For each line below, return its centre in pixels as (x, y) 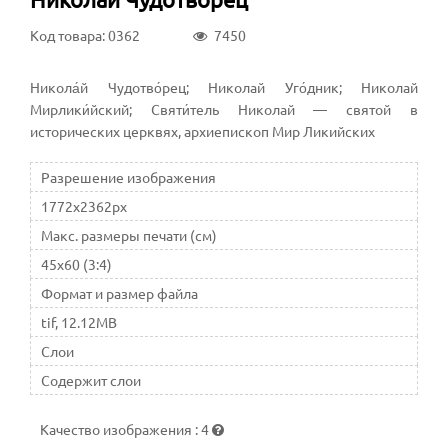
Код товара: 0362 (85, 34)
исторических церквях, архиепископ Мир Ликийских (202, 130)
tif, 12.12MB (79, 321)
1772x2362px (84, 205)
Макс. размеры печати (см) (129, 234)
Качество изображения (117, 428)
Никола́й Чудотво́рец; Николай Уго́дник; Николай (224, 86)
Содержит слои (91, 379)
